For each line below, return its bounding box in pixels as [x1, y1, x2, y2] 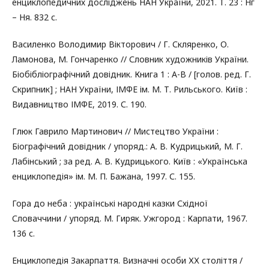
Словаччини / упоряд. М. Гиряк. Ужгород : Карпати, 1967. [12, 212, 247, 224]
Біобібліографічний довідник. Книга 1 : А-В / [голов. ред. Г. [12, 68, 251, 80]
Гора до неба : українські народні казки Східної [12, 197, 208, 209]
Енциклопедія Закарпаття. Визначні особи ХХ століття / [12, 254, 243, 266]
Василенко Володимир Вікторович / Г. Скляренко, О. [12, 38, 229, 50]
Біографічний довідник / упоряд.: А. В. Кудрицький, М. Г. [12, 140, 243, 152]
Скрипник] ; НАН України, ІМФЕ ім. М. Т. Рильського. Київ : [12, 83, 247, 95]
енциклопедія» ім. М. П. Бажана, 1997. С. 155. [12, 170, 195, 182]
